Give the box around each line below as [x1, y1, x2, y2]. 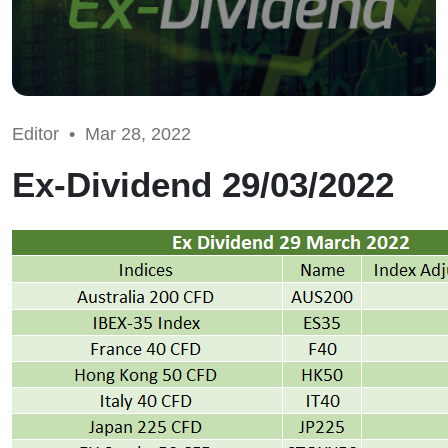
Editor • [12, 123, 85, 144]
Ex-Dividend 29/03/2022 [12, 164, 394, 204]
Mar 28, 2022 [85, 123, 191, 144]
